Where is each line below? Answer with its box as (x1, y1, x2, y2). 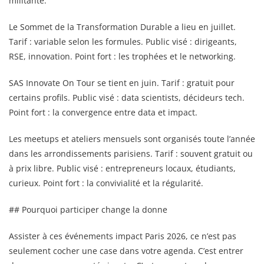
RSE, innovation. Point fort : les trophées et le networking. (9, 50, 236, 62)
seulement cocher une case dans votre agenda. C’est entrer (9, 245, 243, 256)
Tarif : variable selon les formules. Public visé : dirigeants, (9, 35, 237, 47)
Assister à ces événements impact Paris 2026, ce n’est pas (9, 230, 236, 242)
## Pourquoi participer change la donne (9, 203, 167, 215)
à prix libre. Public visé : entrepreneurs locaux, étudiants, (9, 162, 236, 174)
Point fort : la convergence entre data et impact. (9, 106, 197, 118)
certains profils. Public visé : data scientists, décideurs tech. (9, 91, 245, 103)
